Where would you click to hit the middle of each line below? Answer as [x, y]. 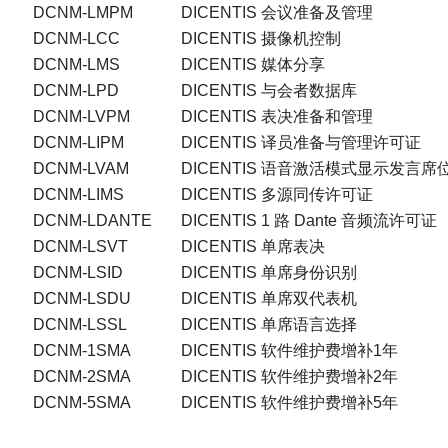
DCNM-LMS [76, 65]
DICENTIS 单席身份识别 [269, 273]
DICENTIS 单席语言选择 [269, 325]
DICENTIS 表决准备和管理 [277, 117]
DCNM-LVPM [81, 117]
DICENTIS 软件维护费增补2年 [289, 377]
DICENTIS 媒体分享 [253, 65]
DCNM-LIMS [78, 195]
